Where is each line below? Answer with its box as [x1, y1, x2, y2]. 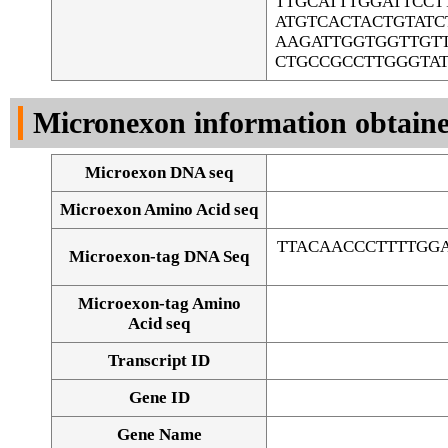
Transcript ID [108, 351, 210, 371]
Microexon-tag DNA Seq [69, 247, 249, 267]
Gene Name [116, 425, 202, 445]
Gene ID [128, 388, 190, 408]
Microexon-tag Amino [77, 294, 241, 314]
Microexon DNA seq [85, 163, 233, 183]
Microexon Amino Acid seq [60, 200, 258, 220]
